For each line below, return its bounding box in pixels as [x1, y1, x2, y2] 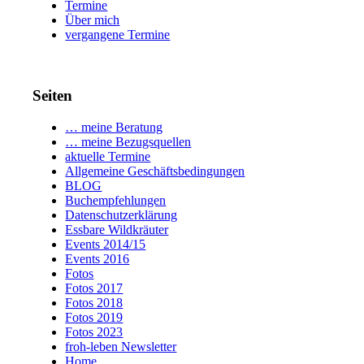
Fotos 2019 [65, 310, 123, 324]
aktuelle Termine [65, 149, 151, 163]
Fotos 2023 [65, 324, 123, 339]
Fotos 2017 [65, 280, 123, 295]
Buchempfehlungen [65, 193, 167, 207]
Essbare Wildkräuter [65, 222, 169, 236]
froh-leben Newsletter [65, 339, 177, 353]
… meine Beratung [65, 119, 163, 134]
